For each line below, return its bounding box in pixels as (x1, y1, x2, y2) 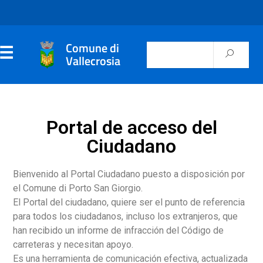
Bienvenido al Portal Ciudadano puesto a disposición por (13, 168, 245, 180)
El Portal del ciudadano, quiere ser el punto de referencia (13, 197, 245, 208)
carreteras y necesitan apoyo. (13, 239, 133, 250)
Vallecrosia (66, 52, 120, 70)
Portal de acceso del (46, 116, 217, 139)
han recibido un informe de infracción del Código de (13, 225, 224, 236)
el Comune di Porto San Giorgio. (13, 183, 143, 194)
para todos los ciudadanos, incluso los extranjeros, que (13, 211, 238, 222)
